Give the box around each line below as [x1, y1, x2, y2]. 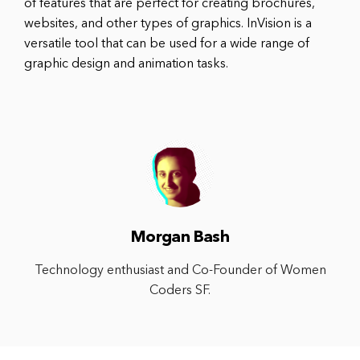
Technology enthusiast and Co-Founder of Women [34, 264, 326, 277]
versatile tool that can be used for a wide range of [24, 37, 309, 51]
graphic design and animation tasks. [24, 57, 228, 71]
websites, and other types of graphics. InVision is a [24, 17, 312, 31]
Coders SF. [149, 284, 211, 297]
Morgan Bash [130, 229, 230, 246]
